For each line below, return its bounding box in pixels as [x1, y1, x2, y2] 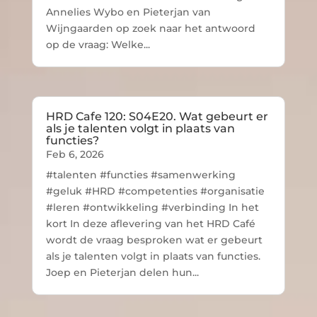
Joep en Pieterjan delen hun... [45, 265, 199, 279]
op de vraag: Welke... [45, 38, 150, 51]
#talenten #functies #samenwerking [45, 168, 236, 181]
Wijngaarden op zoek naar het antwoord [45, 21, 255, 35]
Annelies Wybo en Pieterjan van [45, 5, 211, 18]
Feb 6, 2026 [45, 147, 104, 161]
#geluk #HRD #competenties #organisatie [45, 184, 265, 197]
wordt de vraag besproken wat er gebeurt [45, 233, 263, 246]
